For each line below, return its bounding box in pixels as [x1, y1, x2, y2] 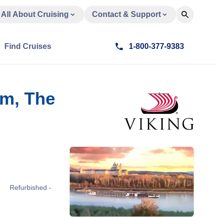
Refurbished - [10, 184, 51, 191]
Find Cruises [4, 42, 51, 50]
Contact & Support [92, 10, 161, 18]
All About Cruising [1, 10, 69, 18]
